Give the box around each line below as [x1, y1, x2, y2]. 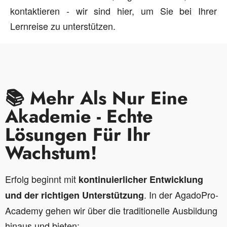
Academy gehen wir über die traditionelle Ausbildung [5, 204, 217, 217]
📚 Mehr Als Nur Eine [5, 85, 188, 111]
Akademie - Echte [5, 103, 153, 130]
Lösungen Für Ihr [5, 121, 150, 148]
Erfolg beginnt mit [5, 172, 79, 185]
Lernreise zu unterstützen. [10, 19, 116, 32]
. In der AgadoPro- [144, 188, 218, 201]
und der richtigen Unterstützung [5, 188, 144, 202]
